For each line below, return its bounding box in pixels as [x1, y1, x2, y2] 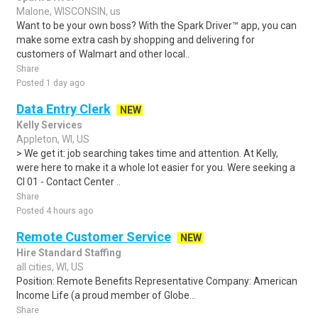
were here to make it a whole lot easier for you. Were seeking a [16, 162, 295, 173]
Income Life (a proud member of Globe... [16, 290, 196, 301]
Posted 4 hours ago [16, 206, 93, 216]
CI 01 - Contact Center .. [16, 176, 121, 187]
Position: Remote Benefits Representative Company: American [16, 275, 297, 287]
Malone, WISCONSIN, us [16, 6, 121, 17]
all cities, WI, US [16, 261, 84, 273]
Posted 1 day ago [16, 78, 84, 88]
